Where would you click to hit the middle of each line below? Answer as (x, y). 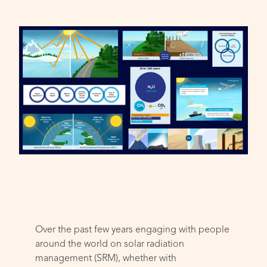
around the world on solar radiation (110, 245)
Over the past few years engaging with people (133, 230)
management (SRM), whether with (106, 259)
